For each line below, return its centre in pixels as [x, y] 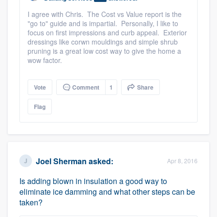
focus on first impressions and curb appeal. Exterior [107, 32]
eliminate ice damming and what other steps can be [107, 192]
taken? [31, 202]
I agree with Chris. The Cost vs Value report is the [105, 14]
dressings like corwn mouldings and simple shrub [103, 42]
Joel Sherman [61, 161]
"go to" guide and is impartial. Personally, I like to [103, 23]
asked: [100, 161]
